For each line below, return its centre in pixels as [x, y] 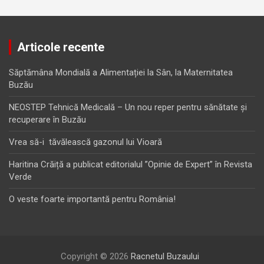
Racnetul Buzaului [165, 257]
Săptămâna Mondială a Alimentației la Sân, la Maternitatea [121, 73]
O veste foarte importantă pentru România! [92, 199]
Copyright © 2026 [95, 257]
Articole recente [61, 47]
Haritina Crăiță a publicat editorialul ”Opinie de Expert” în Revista [131, 165]
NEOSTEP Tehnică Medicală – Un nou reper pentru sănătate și [128, 108]
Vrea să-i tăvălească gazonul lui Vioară [85, 142]
